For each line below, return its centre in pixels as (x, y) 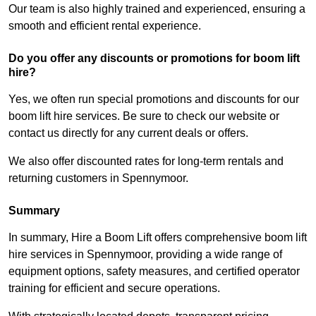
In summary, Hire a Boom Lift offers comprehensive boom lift (158, 238)
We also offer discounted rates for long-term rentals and (146, 162)
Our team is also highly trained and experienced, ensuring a (157, 9)
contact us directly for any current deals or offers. (128, 133)
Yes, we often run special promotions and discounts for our (154, 99)
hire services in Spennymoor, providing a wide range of (145, 255)
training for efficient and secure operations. (114, 288)
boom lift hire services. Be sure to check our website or (144, 116)
